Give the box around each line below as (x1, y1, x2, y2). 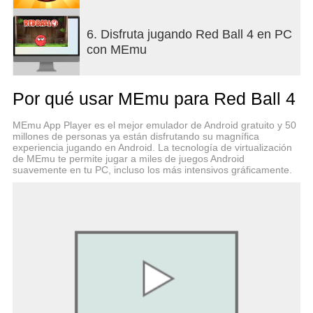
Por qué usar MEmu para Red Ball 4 (12, 88, 296, 108)
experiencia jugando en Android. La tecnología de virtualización (12, 141, 292, 153)
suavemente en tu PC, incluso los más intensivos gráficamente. (12, 163, 292, 175)
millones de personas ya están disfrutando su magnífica (12, 130, 259, 142)
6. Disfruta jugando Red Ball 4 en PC (87, 27, 293, 41)
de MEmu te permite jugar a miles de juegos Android (12, 152, 245, 164)
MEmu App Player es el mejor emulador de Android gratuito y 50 (12, 119, 296, 131)
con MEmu (87, 42, 147, 57)
